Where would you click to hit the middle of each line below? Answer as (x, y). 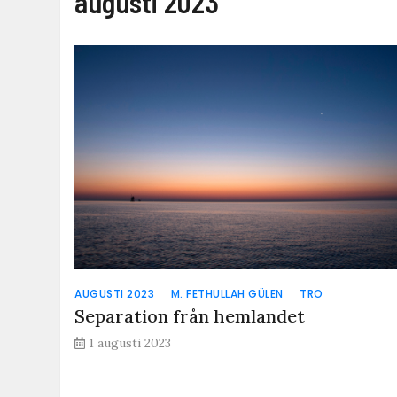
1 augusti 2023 (131, 343)
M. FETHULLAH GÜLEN (227, 293)
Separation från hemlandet (190, 315)
